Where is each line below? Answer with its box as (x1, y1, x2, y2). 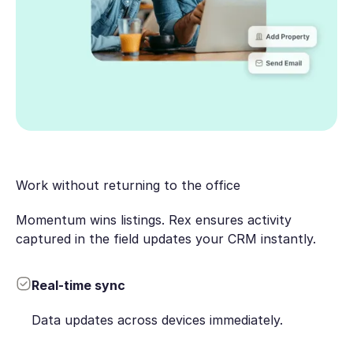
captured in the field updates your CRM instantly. (15, 231, 316, 247)
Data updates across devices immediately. (31, 312, 283, 329)
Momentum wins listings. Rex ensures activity (15, 212, 292, 229)
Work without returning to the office (15, 176, 240, 193)
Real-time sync (31, 277, 125, 293)
